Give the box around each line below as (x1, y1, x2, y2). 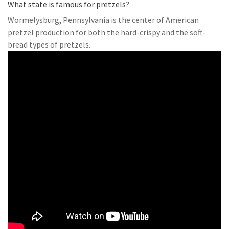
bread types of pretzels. (8, 39, 90, 50)
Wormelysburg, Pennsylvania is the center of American (8, 15, 199, 25)
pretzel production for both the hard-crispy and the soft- (8, 27, 206, 37)
